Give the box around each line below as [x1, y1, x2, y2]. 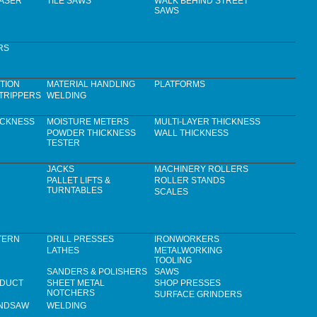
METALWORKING [154, 246, 222, 256]
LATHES [47, 246, 79, 256]
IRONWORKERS [154, 234, 219, 245]
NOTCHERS [47, 288, 95, 299]
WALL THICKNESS [154, 128, 229, 139]
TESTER [47, 138, 80, 149]
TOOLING [154, 255, 192, 266]
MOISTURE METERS [47, 117, 129, 127]
